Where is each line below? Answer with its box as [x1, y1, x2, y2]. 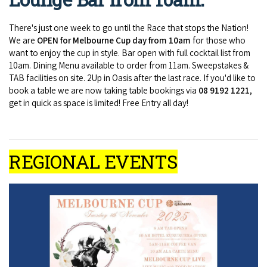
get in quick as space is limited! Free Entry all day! [9, 97, 188, 108]
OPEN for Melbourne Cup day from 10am [37, 34, 191, 46]
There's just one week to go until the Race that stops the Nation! [9, 21, 249, 33]
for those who [191, 34, 246, 46]
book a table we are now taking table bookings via [9, 84, 198, 96]
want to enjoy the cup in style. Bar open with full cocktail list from [9, 46, 250, 58]
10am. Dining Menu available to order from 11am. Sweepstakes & [9, 59, 249, 71]
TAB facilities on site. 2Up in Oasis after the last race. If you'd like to [9, 72, 256, 83]
